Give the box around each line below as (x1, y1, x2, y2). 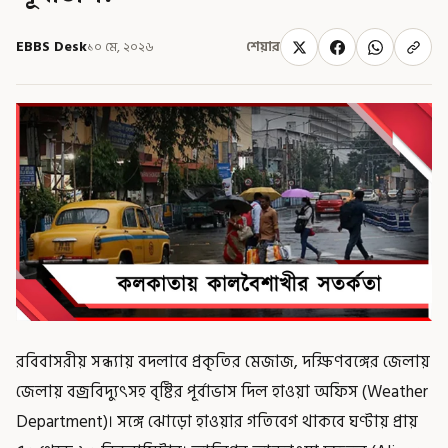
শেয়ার (246, 36, 280, 58)
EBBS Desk (16, 35, 87, 58)
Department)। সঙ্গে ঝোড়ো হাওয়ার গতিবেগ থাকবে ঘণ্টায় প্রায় (16, 408, 418, 435)
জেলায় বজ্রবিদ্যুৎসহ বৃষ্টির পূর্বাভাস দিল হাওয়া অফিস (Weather (16, 378, 428, 405)
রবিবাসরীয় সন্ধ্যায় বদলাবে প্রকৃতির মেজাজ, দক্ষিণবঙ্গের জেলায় (16, 348, 430, 375)
